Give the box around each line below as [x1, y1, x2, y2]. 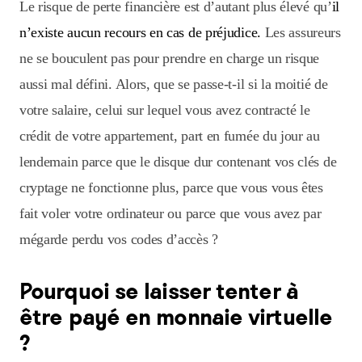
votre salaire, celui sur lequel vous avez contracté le [19, 102, 310, 119]
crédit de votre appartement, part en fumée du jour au [19, 128, 320, 145]
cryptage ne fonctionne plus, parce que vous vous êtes [19, 179, 323, 196]
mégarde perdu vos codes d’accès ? [19, 231, 218, 248]
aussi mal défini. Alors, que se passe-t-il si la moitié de [19, 76, 328, 93]
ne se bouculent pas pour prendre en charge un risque [19, 50, 320, 67]
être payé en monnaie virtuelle [19, 301, 333, 332]
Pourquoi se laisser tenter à [19, 276, 298, 306]
